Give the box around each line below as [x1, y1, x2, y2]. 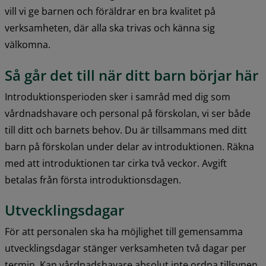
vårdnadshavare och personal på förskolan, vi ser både [5, 106, 251, 120]
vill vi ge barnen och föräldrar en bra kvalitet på [5, 5, 216, 18]
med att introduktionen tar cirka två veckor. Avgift [5, 156, 227, 170]
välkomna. [5, 38, 50, 52]
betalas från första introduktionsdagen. [5, 173, 181, 186]
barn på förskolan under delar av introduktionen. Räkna [5, 140, 254, 153]
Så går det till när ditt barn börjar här [5, 65, 258, 85]
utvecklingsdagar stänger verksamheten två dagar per [5, 241, 246, 255]
